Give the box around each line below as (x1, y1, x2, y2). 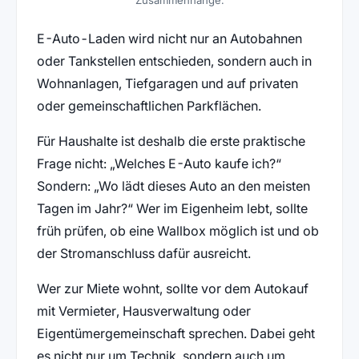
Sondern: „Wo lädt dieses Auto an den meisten (36, 178, 310, 195)
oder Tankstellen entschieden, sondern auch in (36, 53, 312, 70)
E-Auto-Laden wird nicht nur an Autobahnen (36, 30, 302, 47)
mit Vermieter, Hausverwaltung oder (36, 303, 251, 320)
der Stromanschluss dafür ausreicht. (36, 245, 251, 262)
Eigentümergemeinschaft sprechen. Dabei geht (36, 325, 315, 342)
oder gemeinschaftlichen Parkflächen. (36, 98, 261, 115)
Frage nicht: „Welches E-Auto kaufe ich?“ (36, 155, 281, 172)
